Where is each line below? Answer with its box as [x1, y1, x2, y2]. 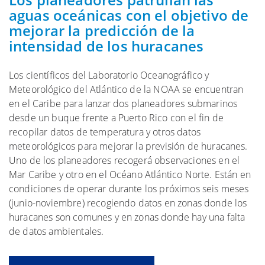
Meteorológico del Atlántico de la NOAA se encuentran [9, 83, 244, 96]
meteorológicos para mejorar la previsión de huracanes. [9, 140, 248, 153]
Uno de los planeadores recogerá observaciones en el [9, 154, 240, 167]
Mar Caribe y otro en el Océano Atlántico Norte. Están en [9, 168, 251, 182]
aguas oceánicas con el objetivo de [9, 5, 249, 25]
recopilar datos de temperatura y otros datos [9, 125, 201, 139]
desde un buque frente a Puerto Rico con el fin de [9, 111, 224, 125]
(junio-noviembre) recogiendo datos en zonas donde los [9, 196, 247, 210]
